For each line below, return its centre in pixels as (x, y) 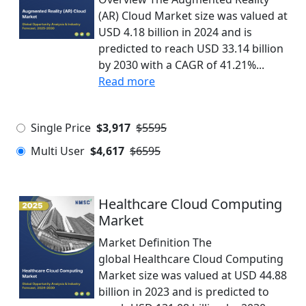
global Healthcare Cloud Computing (191, 259)
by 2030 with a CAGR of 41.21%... (181, 65)
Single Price (61, 128)
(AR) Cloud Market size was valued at (193, 16)
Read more (127, 81)
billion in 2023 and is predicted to (184, 292)
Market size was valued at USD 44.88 (193, 275)
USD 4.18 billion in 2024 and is (175, 32)
